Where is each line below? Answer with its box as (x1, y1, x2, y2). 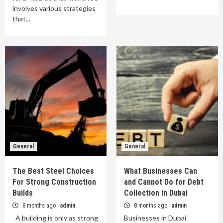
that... (12, 14, 30, 23)
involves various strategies (12, 4, 96, 13)
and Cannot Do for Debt (124, 177, 204, 187)
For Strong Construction (12, 177, 96, 187)
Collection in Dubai (124, 188, 188, 198)
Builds (12, 188, 33, 198)
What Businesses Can (124, 166, 197, 176)
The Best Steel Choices (12, 166, 94, 176)
